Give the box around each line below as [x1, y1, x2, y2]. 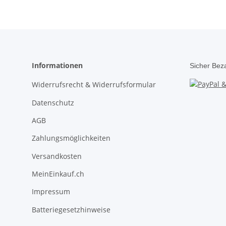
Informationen [32, 61, 83, 70]
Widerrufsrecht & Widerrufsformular [32, 80, 156, 90]
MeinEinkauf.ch [32, 169, 84, 179]
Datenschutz [32, 97, 74, 107]
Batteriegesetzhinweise [32, 204, 110, 214]
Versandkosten [32, 151, 82, 161]
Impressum [32, 187, 70, 197]
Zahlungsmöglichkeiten [32, 133, 110, 143]
